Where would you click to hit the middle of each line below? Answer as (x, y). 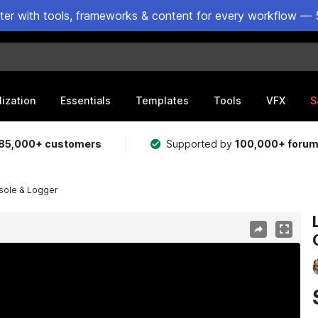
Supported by (201, 144)
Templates (162, 100)
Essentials (86, 100)
